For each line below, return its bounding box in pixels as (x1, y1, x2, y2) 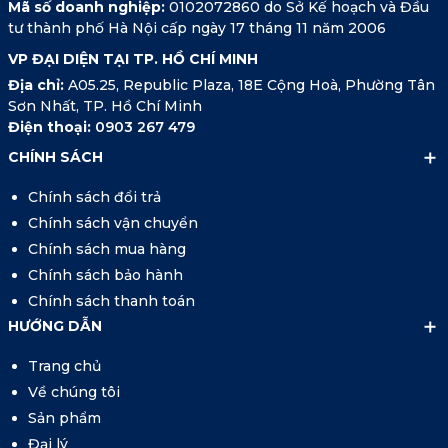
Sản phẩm (27, 409, 101, 428)
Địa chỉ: (7, 76, 68, 95)
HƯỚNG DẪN (7, 317, 102, 336)
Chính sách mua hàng (27, 240, 186, 259)
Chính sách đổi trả (27, 188, 161, 207)
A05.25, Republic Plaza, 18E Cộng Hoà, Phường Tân (67, 76, 435, 95)
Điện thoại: (7, 118, 95, 137)
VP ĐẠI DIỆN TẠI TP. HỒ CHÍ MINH (7, 50, 258, 69)
